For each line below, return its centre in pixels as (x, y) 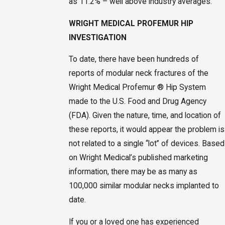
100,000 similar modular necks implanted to (144, 186)
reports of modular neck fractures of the (138, 74)
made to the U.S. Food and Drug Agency (137, 102)
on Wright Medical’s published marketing (138, 158)
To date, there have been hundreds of (134, 60)
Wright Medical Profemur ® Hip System (137, 88)
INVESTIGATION (97, 37)
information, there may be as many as (133, 172)
